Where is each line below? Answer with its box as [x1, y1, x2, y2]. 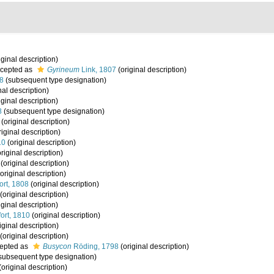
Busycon [43, 242, 72, 251]
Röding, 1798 [72, 242, 119, 251]
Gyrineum [47, 65, 80, 74]
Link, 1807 [80, 65, 116, 74]
